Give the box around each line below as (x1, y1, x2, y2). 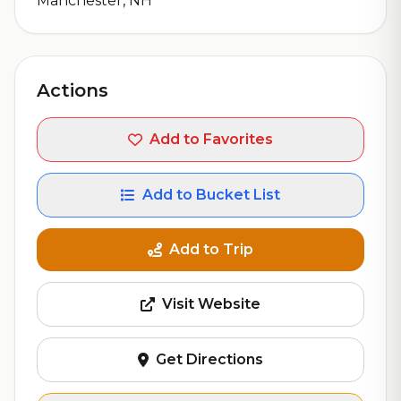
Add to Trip (169, 241, 253, 258)
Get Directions (156, 351, 263, 368)
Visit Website (162, 295, 260, 312)
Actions (37, 80, 108, 101)
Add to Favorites (149, 131, 273, 148)
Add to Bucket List (142, 186, 280, 203)
